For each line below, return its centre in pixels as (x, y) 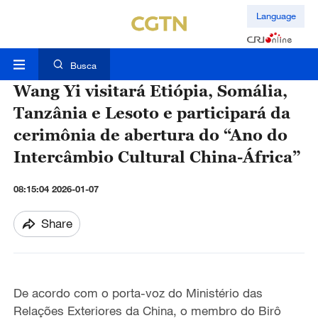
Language (276, 16)
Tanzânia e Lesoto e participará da (152, 113)
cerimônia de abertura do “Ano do (150, 135)
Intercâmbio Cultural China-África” (157, 157)
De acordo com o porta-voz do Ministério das (138, 293)
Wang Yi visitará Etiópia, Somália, (150, 91)
